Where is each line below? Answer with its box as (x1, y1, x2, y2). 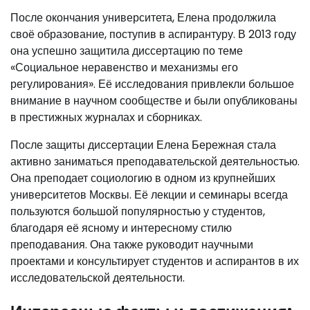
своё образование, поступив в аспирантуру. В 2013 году (10, 26, 296, 42)
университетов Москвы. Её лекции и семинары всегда (10, 186, 288, 203)
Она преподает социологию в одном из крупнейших (10, 170, 275, 186)
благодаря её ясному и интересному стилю (10, 219, 232, 236)
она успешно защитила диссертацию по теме (10, 42, 243, 59)
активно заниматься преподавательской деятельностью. (10, 153, 300, 170)
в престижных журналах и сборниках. (10, 109, 202, 125)
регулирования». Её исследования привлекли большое (10, 75, 294, 92)
